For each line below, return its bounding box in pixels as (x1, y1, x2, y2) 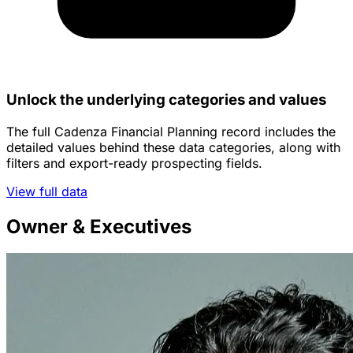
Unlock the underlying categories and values (6, 90, 326, 109)
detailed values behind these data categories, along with (6, 139, 340, 155)
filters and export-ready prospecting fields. (6, 154, 262, 171)
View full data (6, 183, 87, 199)
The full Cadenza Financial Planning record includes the (6, 123, 336, 139)
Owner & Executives (6, 214, 191, 238)
